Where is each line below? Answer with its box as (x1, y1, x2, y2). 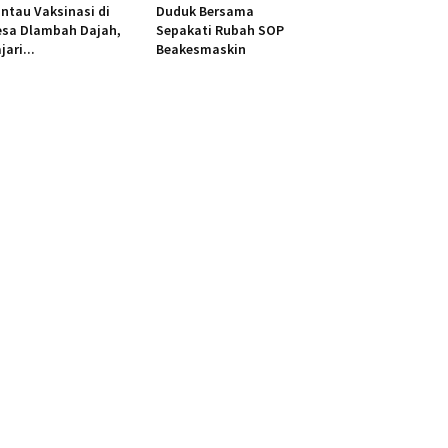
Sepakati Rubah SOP (155, 21, 284, 40)
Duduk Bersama (155, 2, 254, 21)
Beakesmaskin (155, 40, 246, 59)
